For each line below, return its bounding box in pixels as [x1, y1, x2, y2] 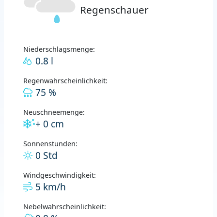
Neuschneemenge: [23, 108, 85, 117]
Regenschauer [80, 3, 149, 17]
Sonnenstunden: [23, 139, 77, 149]
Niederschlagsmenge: [23, 45, 95, 54]
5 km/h [35, 180, 66, 194]
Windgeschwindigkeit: [23, 170, 96, 180]
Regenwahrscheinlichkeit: [23, 76, 108, 86]
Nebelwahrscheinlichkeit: [23, 202, 106, 212]
